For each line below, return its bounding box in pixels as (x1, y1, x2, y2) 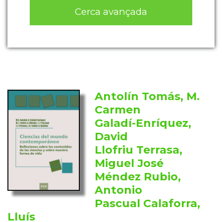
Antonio (95, 183, 143, 197)
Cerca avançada (75, 5, 147, 17)
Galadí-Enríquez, (95, 116, 192, 130)
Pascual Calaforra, (95, 197, 201, 211)
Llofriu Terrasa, (95, 143, 183, 157)
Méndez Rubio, (95, 170, 181, 184)
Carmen (95, 103, 141, 117)
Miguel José (95, 157, 164, 170)
